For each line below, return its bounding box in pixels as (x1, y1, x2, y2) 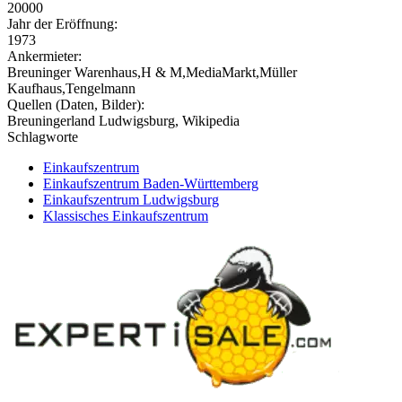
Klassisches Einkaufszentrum (43, 207, 208, 223)
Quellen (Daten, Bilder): (7, 96, 144, 112)
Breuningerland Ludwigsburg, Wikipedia (7, 112, 240, 128)
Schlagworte (7, 128, 78, 144)
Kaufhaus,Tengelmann (7, 80, 135, 96)
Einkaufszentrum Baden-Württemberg (43, 175, 258, 191)
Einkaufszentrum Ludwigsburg (43, 191, 219, 207)
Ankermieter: (7, 48, 82, 64)
